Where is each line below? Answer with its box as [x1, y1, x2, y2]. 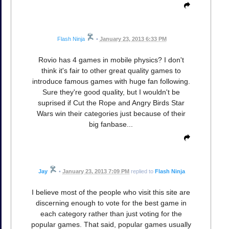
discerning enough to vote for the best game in [35, 199, 187, 208]
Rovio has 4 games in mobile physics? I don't [38, 56, 184, 64]
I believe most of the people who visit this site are [32, 188, 190, 197]
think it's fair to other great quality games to [41, 66, 181, 75]
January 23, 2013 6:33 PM [99, 36, 167, 42]
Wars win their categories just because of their [36, 109, 186, 118]
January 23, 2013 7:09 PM [62, 168, 129, 175]
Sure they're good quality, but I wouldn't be [42, 88, 180, 97]
